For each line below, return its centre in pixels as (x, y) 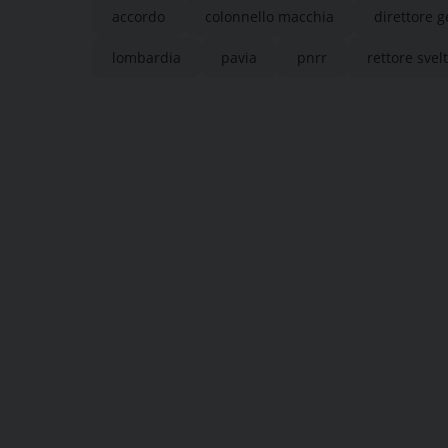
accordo (138, 16)
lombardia (146, 57)
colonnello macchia (269, 16)
